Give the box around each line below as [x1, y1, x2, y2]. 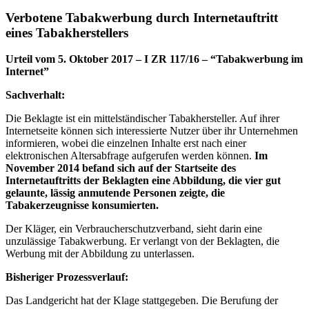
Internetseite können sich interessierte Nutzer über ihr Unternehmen [6, 125, 298, 137]
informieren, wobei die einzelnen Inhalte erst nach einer [6, 137, 246, 150]
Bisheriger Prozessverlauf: [6, 271, 128, 283]
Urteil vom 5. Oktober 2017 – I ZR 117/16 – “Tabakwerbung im [6, 53, 303, 66]
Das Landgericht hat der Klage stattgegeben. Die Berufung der [6, 295, 278, 307]
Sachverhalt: [6, 89, 65, 101]
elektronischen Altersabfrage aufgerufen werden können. [6, 150, 255, 162]
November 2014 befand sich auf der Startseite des [6, 162, 236, 175]
